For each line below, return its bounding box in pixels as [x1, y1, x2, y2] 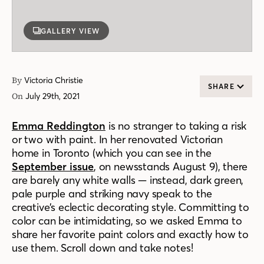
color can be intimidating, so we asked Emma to [12, 214, 242, 227]
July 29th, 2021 [25, 91, 80, 101]
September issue [12, 160, 94, 173]
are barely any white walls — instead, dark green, [12, 173, 244, 187]
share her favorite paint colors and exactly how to [12, 227, 249, 241]
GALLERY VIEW [41, 26, 100, 35]
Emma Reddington [12, 119, 105, 133]
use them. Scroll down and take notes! [12, 241, 193, 255]
